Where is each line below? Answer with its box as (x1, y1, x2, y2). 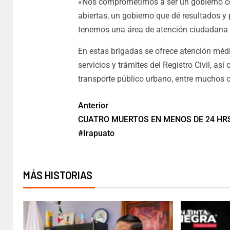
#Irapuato (78, 128, 114, 139)
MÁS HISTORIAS (23, 169, 92, 182)
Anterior (78, 101, 108, 111)
